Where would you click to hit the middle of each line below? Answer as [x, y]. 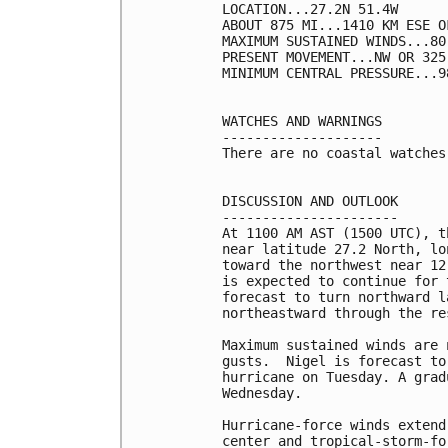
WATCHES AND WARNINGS [302, 120]
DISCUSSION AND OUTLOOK [310, 200]
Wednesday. [262, 392]
